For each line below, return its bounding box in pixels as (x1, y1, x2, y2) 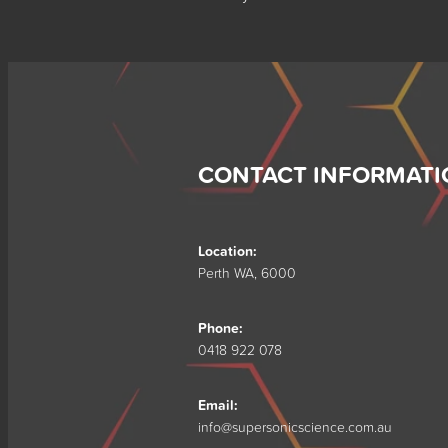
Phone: (198, 317, 243, 338)
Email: (198, 394, 238, 415)
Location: (198, 240, 257, 261)
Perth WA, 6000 (198, 262, 296, 282)
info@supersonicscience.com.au (198, 416, 392, 436)
